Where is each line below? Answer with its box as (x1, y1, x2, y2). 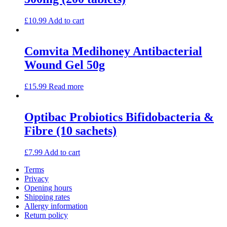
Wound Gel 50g (24, 58, 105, 71)
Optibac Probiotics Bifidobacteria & (24, 110, 214, 124)
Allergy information (24, 201, 88, 210)
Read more (49, 82, 84, 91)
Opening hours (24, 183, 72, 192)
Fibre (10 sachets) (24, 124, 117, 137)
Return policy (24, 210, 68, 219)
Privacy (24, 174, 49, 183)
